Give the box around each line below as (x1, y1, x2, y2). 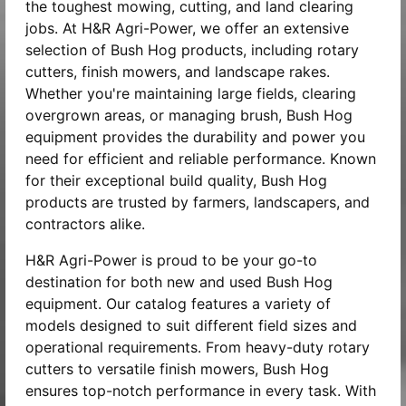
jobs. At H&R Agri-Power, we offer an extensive (25, 18, 349, 37)
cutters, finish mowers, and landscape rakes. (25, 62, 330, 81)
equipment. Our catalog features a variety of (25, 294, 331, 313)
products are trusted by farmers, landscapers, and (25, 192, 370, 211)
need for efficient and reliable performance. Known (25, 149, 376, 168)
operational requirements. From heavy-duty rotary (25, 337, 370, 356)
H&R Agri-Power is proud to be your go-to (25, 250, 317, 269)
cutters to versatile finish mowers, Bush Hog (25, 359, 329, 378)
